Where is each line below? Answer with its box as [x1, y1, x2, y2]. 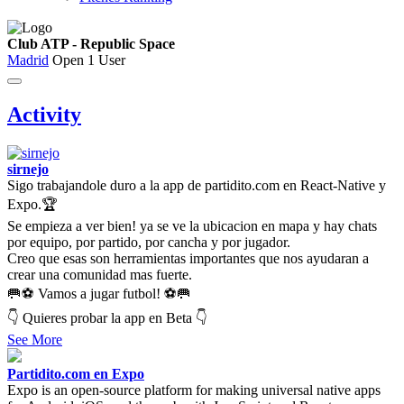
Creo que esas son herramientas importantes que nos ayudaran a [7, 250, 369, 266]
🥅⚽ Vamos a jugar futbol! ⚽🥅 [7, 285, 191, 301]
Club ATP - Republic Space [7, 36, 175, 51]
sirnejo [7, 161, 49, 177]
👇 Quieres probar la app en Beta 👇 [7, 309, 207, 326]
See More [7, 331, 62, 347]
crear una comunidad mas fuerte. [7, 266, 192, 282]
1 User [84, 52, 125, 68]
